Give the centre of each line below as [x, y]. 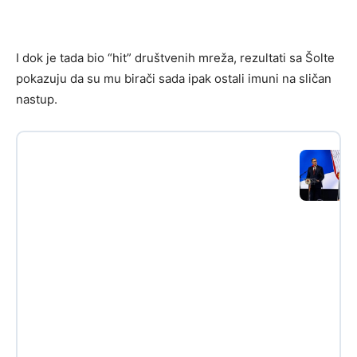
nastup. [37, 100]
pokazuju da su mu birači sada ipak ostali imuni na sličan [174, 79]
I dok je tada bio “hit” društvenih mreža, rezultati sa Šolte [175, 58]
